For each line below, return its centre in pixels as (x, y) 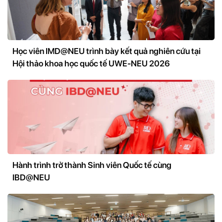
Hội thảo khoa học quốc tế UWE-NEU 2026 (91, 63)
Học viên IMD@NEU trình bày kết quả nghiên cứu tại (107, 51)
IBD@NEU (31, 177)
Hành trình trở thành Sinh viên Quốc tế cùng (92, 165)
